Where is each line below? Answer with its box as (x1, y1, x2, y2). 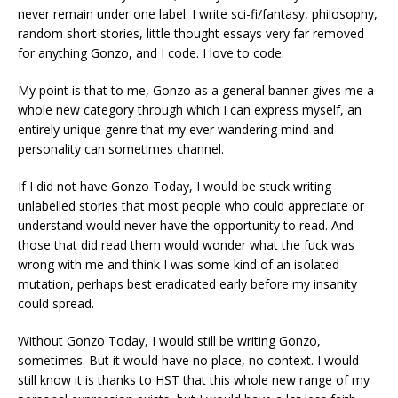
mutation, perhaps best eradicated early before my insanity (18, 275, 357, 292)
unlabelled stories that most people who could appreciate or (18, 196, 364, 214)
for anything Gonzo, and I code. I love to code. (18, 44, 284, 61)
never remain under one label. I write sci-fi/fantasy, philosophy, (18, 4, 378, 22)
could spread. (18, 294, 94, 312)
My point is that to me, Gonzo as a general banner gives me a (18, 81, 374, 99)
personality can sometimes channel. (18, 139, 224, 157)
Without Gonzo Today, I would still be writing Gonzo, (18, 331, 321, 349)
